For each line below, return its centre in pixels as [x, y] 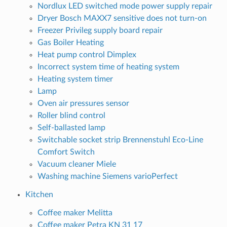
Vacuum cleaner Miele [77, 164]
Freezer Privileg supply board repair [100, 30]
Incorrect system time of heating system [108, 67]
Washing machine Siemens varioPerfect [107, 176]
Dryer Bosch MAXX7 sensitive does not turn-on [122, 18]
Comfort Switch [66, 152]
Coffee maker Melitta [75, 213]
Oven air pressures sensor [83, 103]
